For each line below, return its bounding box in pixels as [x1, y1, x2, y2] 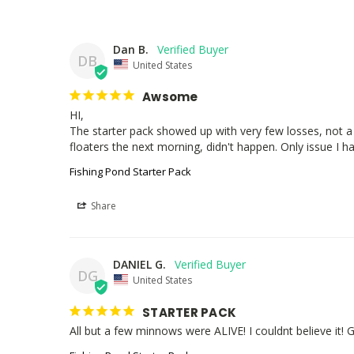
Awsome [142, 88, 198, 106]
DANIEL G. [113, 257, 166, 273]
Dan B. [113, 41, 149, 57]
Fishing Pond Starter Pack [70, 164, 191, 179]
